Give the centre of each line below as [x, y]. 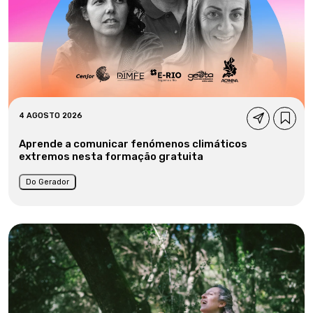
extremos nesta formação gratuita [111, 156]
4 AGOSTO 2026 [51, 115]
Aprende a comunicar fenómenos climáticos [133, 144]
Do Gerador [48, 182]
